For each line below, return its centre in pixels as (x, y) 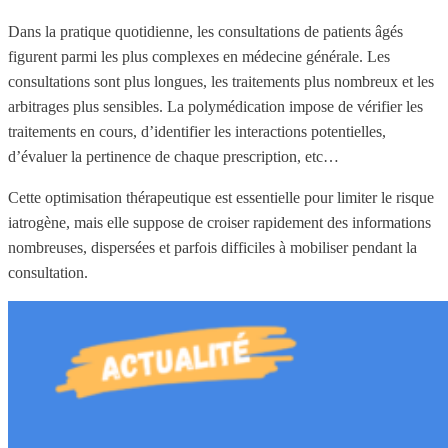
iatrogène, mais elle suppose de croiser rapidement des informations (219, 222)
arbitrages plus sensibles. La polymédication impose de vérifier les (215, 106)
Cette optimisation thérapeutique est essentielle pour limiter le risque (221, 197)
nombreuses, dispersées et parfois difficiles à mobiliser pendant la (212, 247)
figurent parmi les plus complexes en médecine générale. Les (199, 56)
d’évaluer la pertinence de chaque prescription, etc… (173, 156)
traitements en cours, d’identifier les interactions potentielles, (197, 131)
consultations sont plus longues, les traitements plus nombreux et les (221, 81)
